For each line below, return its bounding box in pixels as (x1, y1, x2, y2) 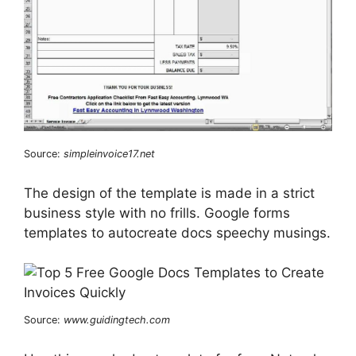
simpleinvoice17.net (64, 148, 155, 161)
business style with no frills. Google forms (24, 204, 290, 221)
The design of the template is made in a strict (24, 184, 315, 201)
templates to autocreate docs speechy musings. (24, 224, 331, 241)
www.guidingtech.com (64, 314, 170, 327)
